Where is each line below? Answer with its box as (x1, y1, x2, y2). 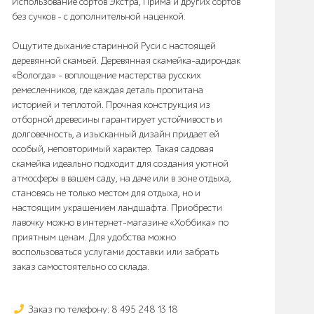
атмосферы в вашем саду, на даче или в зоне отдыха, (12, 172, 231, 184)
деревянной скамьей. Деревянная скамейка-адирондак (12, 55, 240, 67)
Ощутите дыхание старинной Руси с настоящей (12, 40, 216, 52)
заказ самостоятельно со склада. (12, 261, 149, 273)
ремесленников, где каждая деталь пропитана (12, 84, 203, 96)
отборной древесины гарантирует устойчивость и (12, 114, 222, 125)
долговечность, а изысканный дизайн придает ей (12, 128, 219, 140)
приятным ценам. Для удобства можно (12, 231, 176, 243)
